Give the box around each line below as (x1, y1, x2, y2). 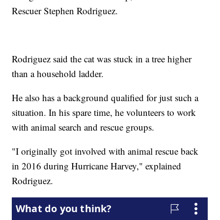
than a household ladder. (12, 67, 104, 80)
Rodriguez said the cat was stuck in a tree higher (12, 52, 192, 65)
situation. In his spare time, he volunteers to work (12, 106, 196, 118)
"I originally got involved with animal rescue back (12, 144, 199, 157)
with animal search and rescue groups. (12, 120, 155, 133)
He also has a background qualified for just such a (12, 91, 199, 104)
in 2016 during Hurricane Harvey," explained (12, 159, 182, 172)
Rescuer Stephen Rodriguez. (12, 4, 118, 17)
